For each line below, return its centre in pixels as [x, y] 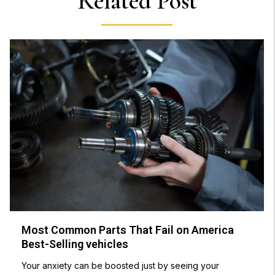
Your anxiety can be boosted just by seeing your [121, 266]
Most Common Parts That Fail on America [128, 230]
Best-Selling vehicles [75, 244]
